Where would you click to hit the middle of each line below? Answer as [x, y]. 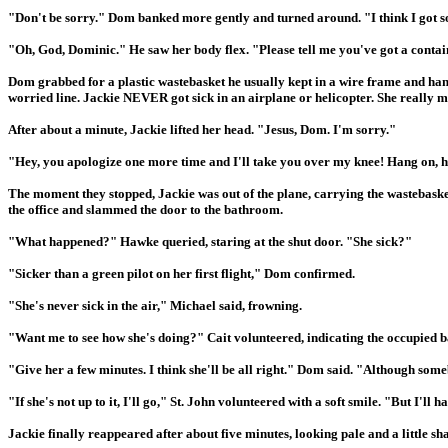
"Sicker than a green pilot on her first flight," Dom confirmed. [181, 274]
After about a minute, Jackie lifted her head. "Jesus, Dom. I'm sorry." [202, 130]
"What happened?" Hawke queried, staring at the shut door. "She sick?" [210, 242]
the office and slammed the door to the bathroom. [145, 210]
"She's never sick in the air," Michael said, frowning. [155, 306]
